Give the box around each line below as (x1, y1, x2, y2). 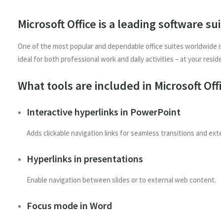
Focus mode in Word (27, 199, 112, 212)
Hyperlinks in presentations (27, 152, 143, 165)
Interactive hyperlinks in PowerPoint (27, 106, 181, 118)
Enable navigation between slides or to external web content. (27, 175, 216, 184)
